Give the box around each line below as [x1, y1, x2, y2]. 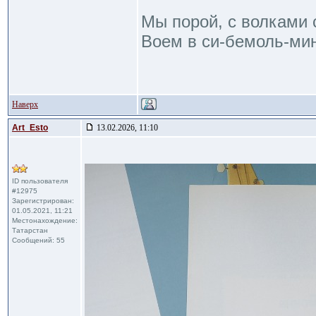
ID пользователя [12, 177, 68, 185]
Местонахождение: [12, 217, 78, 224]
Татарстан [12, 226, 48, 234]
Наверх [12, 99, 38, 109]
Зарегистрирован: [12, 197, 74, 205]
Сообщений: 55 [12, 236, 65, 244]
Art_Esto [12, 123, 48, 133]
